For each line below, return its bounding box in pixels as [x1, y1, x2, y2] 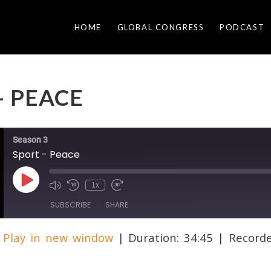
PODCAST [220, 22, 265, 32]
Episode [25, 188, 54, 197]
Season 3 [13, 135, 48, 145]
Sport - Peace [13, 148, 80, 162]
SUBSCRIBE [50, 200, 91, 210]
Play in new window [3, 229, 113, 245]
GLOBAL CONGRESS [117, 22, 204, 32]
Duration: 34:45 [128, 229, 214, 245]
